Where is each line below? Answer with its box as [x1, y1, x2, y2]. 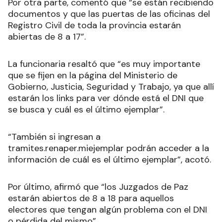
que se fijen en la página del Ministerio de [8, 69, 177, 81]
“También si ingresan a [8, 130, 101, 143]
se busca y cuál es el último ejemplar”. [8, 103, 165, 115]
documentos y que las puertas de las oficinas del [8, 7, 210, 20]
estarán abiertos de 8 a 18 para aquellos [8, 192, 174, 204]
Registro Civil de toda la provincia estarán [8, 19, 181, 31]
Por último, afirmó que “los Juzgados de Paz [8, 180, 188, 193]
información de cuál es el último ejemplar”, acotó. [8, 153, 211, 166]
